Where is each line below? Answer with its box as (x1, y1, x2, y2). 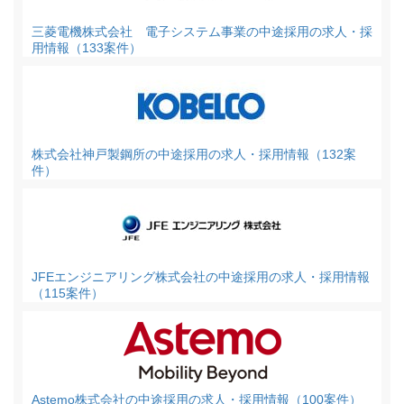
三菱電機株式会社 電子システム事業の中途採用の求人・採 (32, 24, 372, 39)
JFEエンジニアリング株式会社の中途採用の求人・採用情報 (32, 270, 370, 284)
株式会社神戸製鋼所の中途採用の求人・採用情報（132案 (32, 147, 356, 161)
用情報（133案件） (32, 41, 142, 55)
